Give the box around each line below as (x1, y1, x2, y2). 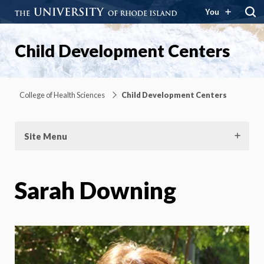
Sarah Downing (15, 176, 176, 204)
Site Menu (24, 131, 67, 141)
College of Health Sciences (19, 90, 105, 100)
